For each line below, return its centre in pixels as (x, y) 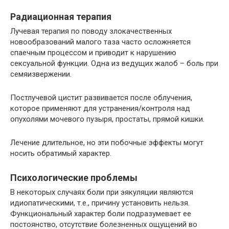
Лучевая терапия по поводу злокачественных (91, 31)
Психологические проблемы (74, 177)
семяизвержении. (41, 74)
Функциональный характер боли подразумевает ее (101, 213)
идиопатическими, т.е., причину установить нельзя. (100, 203)
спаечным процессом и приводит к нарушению (93, 52)
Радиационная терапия (61, 16)
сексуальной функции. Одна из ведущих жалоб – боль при (114, 63)
